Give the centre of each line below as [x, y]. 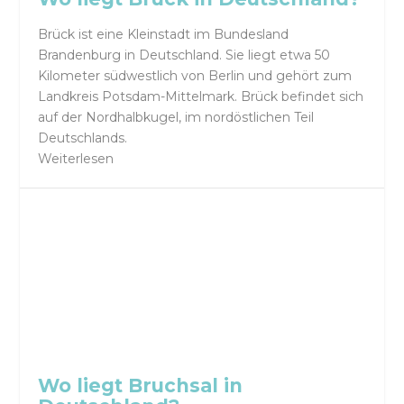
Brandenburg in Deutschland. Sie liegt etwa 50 [184, 55]
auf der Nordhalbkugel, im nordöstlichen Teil [176, 118]
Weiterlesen [76, 159]
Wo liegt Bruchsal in [141, 386]
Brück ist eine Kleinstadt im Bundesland [164, 35]
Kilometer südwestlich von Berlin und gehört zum [195, 76]
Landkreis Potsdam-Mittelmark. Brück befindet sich [201, 97]
